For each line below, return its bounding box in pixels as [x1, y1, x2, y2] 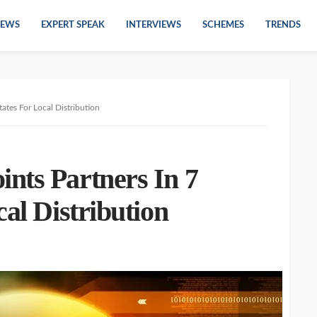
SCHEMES [202, 21, 244, 30]
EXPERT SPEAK [41, 21, 105, 30]
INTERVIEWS [126, 21, 181, 30]
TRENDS [265, 21, 301, 30]
